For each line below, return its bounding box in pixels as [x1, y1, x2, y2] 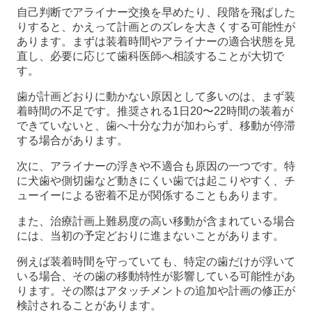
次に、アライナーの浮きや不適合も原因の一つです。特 [17, 160, 295, 173]
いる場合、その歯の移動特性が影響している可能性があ [17, 270, 295, 283]
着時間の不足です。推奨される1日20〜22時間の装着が [17, 105, 293, 118]
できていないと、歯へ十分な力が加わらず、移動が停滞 [17, 120, 295, 132]
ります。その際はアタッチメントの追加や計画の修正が [17, 285, 295, 297]
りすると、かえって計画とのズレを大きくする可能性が [17, 21, 295, 33]
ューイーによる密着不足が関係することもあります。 [17, 189, 284, 202]
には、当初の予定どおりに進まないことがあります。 [17, 230, 284, 242]
